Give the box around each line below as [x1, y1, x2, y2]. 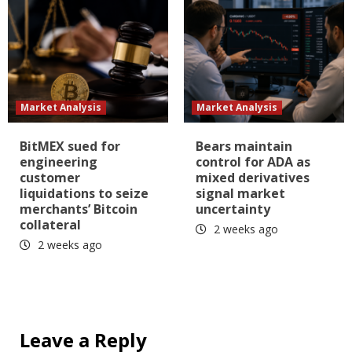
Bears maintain [196, 137, 292, 155]
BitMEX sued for [20, 137, 120, 155]
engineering [20, 152, 97, 170]
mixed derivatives [196, 168, 310, 186]
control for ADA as [196, 152, 310, 170]
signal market [196, 184, 285, 202]
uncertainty [196, 200, 270, 218]
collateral [20, 215, 81, 233]
